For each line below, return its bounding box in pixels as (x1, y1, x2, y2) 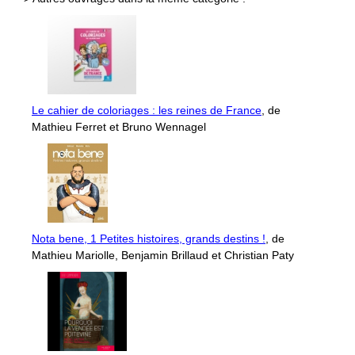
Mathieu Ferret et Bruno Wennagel (32, 120, 206, 134)
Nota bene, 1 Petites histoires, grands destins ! (32, 232, 265, 246)
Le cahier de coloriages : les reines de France (32, 104, 261, 117)
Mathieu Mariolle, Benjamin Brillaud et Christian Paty (32, 249, 294, 262)
